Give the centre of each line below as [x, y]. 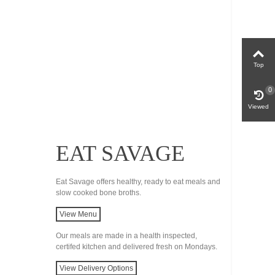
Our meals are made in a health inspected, [126, 235]
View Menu [78, 214]
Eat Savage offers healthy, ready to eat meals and [138, 181]
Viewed [258, 106]
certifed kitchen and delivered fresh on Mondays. [136, 246]
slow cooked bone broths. [98, 192]
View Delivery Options [96, 268]
